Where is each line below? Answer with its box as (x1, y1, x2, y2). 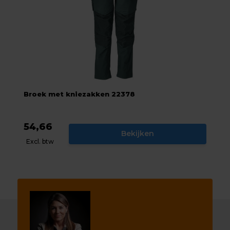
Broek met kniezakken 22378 (24, 89, 136, 98)
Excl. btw (26, 137, 54, 145)
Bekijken (121, 129, 154, 139)
